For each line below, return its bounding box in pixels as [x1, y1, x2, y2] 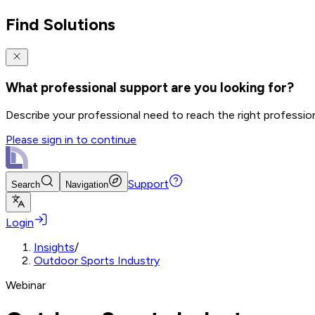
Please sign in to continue [6, 133, 136, 147]
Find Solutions [6, 13, 115, 34]
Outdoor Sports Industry [34, 254, 160, 268]
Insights [34, 240, 75, 255]
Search [11, 179, 40, 191]
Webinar [6, 278, 46, 292]
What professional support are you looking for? [6, 79, 294, 96]
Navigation [65, 179, 108, 191]
